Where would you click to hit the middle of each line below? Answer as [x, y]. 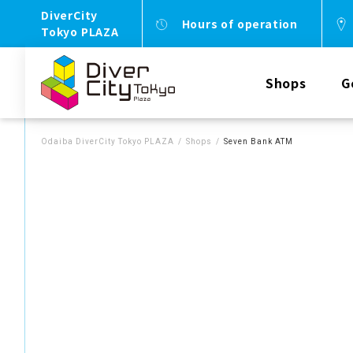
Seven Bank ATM [258, 141]
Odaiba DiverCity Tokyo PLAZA [108, 141]
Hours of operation [240, 23]
